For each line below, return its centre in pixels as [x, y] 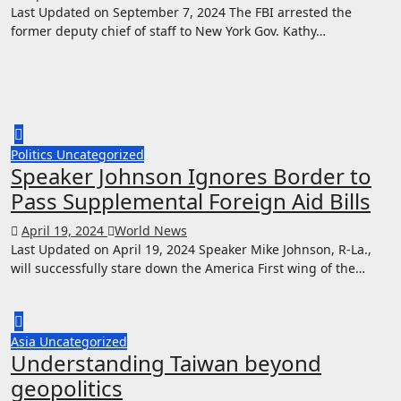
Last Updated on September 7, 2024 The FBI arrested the [181, 12]
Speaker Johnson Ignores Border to [191, 175]
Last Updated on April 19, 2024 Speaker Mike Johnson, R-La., [191, 249]
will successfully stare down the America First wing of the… [188, 268]
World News [151, 230]
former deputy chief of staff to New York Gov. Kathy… [168, 30]
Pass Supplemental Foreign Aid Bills [191, 200]
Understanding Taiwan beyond [166, 363]
